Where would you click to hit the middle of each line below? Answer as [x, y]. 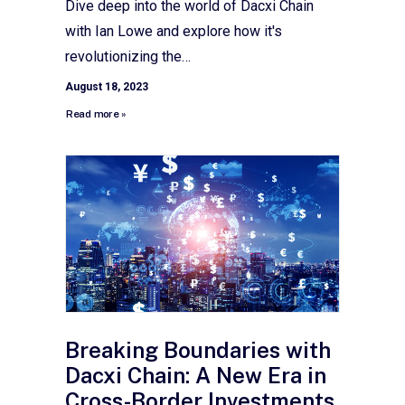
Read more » [96, 114]
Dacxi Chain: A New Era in [196, 376]
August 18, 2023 [107, 86]
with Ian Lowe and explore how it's [174, 31]
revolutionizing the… [128, 56]
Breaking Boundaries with [198, 350]
